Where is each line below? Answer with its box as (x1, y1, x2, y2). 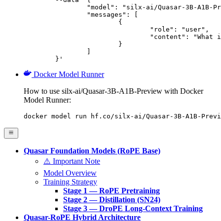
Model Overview (43, 169, 97, 178)
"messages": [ (24, 10, 87, 18)
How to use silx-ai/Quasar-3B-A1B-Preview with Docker (24, 86, 203, 95)
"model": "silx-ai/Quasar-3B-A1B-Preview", (24, 3, 87, 11)
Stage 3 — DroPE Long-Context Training (63, 204, 203, 213)
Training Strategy (43, 178, 97, 186)
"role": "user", (24, 25, 150, 33)
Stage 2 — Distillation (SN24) (63, 195, 160, 204)
